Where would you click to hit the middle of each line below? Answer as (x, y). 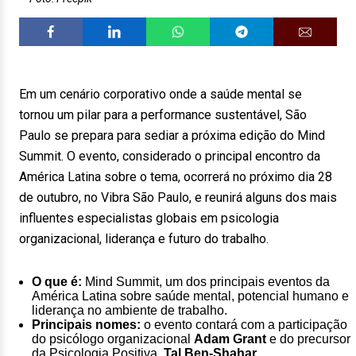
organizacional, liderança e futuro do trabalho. (144, 239)
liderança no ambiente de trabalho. (130, 310)
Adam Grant (230, 339)
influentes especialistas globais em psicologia (149, 218)
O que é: (57, 282)
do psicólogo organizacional (113, 339)
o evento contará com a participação (244, 325)
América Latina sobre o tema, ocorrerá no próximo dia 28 (176, 177)
